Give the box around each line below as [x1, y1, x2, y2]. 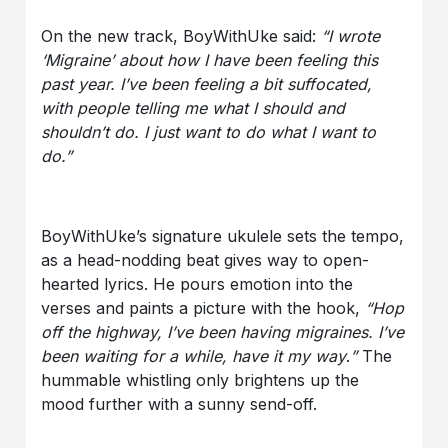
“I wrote [321, 26, 381, 47]
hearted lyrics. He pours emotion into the [41, 274, 354, 295]
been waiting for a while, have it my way [41, 346, 347, 367]
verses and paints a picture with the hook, [41, 298, 366, 319]
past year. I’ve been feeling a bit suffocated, [41, 74, 373, 95]
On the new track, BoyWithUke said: [41, 26, 322, 47]
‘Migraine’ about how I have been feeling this [41, 50, 379, 71]
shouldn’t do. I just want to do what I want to [41, 122, 377, 143]
